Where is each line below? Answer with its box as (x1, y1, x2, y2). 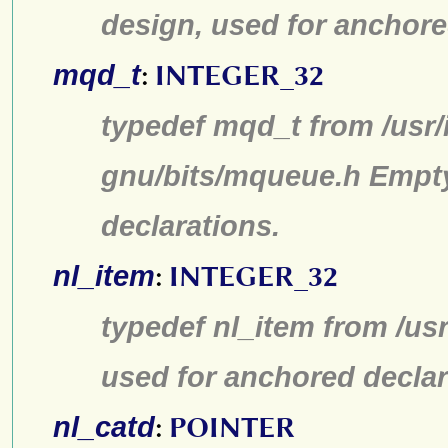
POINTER (169, 411, 295, 444)
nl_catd (53, 410, 155, 443)
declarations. (101, 209, 280, 242)
